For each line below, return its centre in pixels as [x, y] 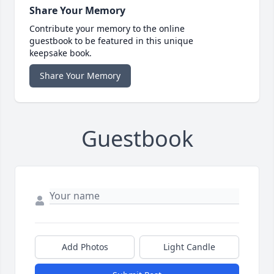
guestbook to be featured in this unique [111, 41]
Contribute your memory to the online [107, 29]
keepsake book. [61, 53]
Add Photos [85, 247]
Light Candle [189, 247]
